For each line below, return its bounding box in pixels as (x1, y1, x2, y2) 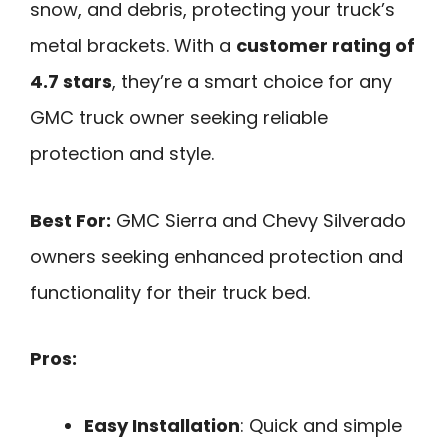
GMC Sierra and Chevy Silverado (111, 207, 406, 233)
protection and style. (30, 140, 214, 166)
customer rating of (236, 32, 415, 58)
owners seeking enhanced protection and (30, 243, 403, 269)
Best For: (30, 207, 111, 233)
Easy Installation (84, 412, 240, 438)
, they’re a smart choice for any (112, 68, 392, 94)
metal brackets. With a (30, 32, 236, 58)
